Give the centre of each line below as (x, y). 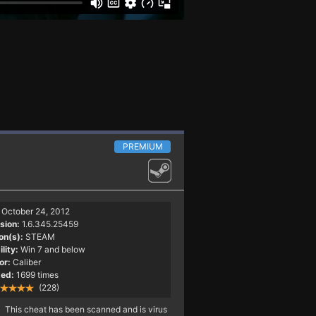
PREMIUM (142, 146)
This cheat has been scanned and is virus (86, 309)
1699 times (37, 274)
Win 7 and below (54, 249)
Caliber (26, 262)
